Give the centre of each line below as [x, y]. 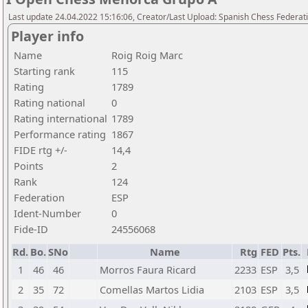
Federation [39, 197]
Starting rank [44, 71]
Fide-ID [31, 229]
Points [29, 166]
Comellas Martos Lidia [152, 289]
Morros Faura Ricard [148, 269]
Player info [47, 36]
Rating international [60, 118]
